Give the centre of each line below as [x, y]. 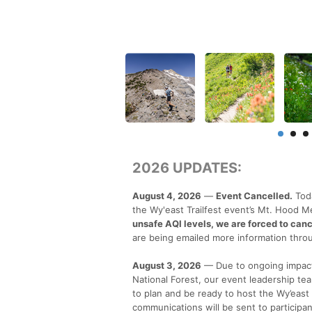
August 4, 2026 [167, 195]
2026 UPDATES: [187, 167]
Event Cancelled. [254, 195]
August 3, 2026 [167, 265]
